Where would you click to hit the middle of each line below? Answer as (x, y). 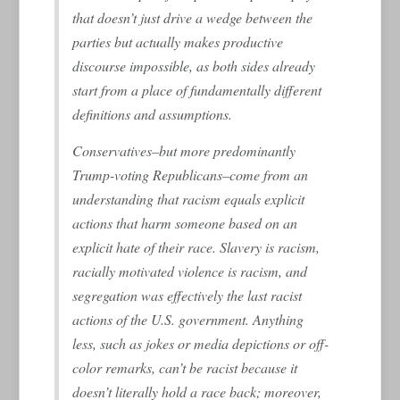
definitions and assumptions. (153, 113)
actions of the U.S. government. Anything (188, 319)
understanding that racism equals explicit (189, 198)
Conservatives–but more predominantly (184, 150)
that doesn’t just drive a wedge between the (193, 17)
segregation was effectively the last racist (187, 295)
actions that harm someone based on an (185, 222)
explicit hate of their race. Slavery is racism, (196, 246)
